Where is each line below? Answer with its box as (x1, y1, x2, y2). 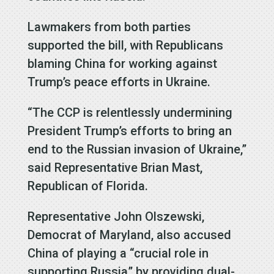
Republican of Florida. (27, 178, 148, 193)
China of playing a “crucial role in (27, 245, 209, 261)
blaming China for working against (27, 56, 217, 71)
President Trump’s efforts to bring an (27, 123, 232, 138)
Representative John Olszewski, (27, 209, 204, 224)
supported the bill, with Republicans (27, 37, 223, 53)
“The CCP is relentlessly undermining (27, 105, 232, 120)
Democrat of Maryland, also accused (27, 227, 231, 242)
